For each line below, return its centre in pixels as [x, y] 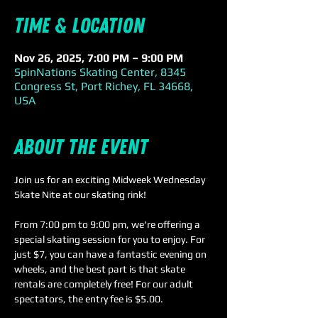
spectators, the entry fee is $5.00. [89, 299]
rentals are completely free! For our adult [105, 284]
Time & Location [79, 26]
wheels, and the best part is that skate [101, 269]
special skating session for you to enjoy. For [111, 239]
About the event [81, 147]
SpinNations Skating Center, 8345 [100, 72]
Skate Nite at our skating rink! [81, 194]
